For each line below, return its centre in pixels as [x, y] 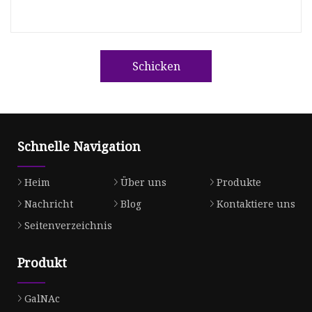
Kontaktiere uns [256, 204]
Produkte [239, 182]
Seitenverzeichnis [68, 226]
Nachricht [49, 204]
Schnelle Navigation [79, 147]
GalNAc [42, 298]
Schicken [156, 66]
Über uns [143, 182]
